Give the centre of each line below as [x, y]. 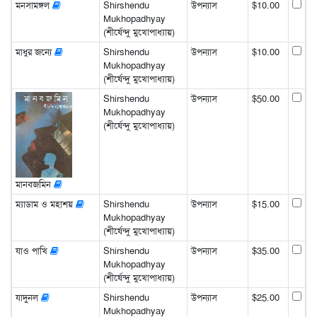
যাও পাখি [33, 250]
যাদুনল [28, 297]
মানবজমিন [34, 185]
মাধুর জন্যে [35, 52]
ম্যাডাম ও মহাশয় [45, 204]
